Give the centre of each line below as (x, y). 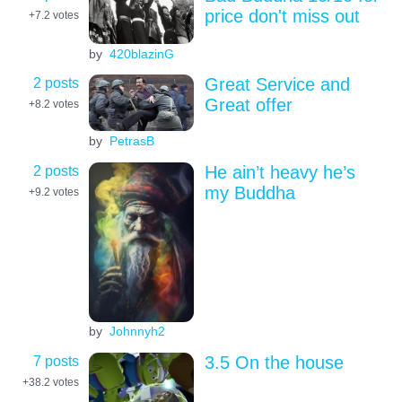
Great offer (248, 105)
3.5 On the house (274, 362)
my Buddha (249, 192)
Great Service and (277, 85)
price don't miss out (282, 16)
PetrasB (131, 141)
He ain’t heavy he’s (280, 172)
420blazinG (141, 53)
